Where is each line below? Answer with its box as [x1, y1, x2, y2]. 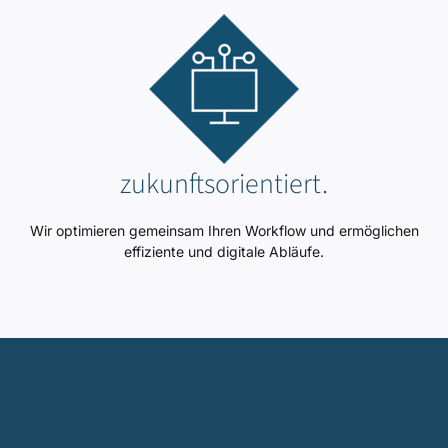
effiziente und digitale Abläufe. [124, 242, 324, 260]
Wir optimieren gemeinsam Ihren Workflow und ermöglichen [29, 221, 419, 239]
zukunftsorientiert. [120, 163, 328, 204]
